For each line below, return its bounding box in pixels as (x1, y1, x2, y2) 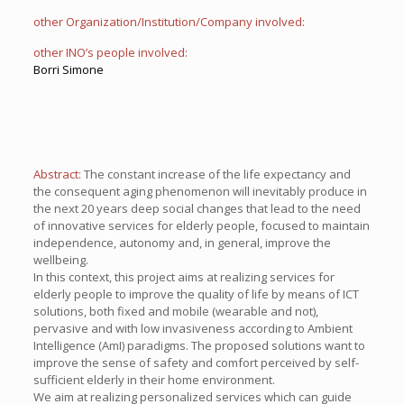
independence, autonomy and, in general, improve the (32, 234, 331, 251)
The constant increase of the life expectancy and (83, 166, 351, 182)
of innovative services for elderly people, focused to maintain (32, 217, 370, 234)
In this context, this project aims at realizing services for (32, 269, 335, 285)
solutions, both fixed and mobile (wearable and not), (32, 303, 318, 319)
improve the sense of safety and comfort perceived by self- (32, 354, 359, 371)
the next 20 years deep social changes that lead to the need (32, 200, 361, 216)
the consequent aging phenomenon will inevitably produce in (32, 183, 367, 199)
